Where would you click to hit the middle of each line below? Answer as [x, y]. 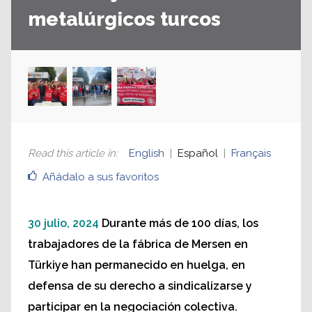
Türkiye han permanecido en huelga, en [136, 265]
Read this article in [72, 154]
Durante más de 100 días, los [180, 224]
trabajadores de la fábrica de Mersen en [138, 244]
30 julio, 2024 [63, 224]
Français [251, 154]
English [147, 154]
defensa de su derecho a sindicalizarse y [140, 286]
